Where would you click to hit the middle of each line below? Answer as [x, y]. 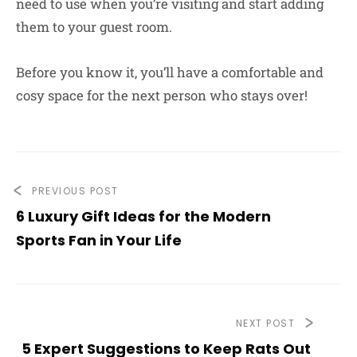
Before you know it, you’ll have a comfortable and [170, 72]
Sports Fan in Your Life [99, 240]
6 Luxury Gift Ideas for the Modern [143, 216]
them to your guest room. [94, 26]
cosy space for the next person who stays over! [162, 95]
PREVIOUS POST [75, 190]
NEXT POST [265, 323]
